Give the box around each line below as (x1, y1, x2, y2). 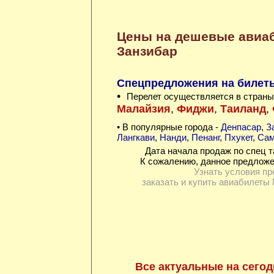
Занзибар (116, 44, 177, 59)
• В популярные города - (116, 122, 221, 133)
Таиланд (220, 103, 266, 116)
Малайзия (116, 103, 171, 116)
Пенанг (191, 132, 220, 143)
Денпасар (220, 122, 261, 133)
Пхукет (224, 132, 253, 143)
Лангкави (116, 132, 155, 143)
